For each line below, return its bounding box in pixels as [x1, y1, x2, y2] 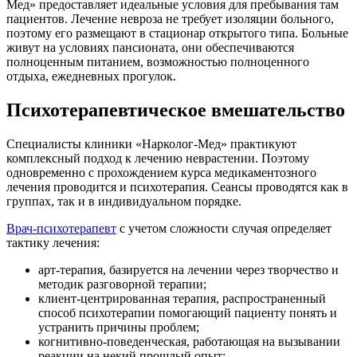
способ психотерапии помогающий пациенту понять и [38, 306, 337, 320]
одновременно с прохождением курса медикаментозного [6, 166, 316, 179]
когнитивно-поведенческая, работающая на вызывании [38, 335, 340, 348]
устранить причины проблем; [38, 320, 199, 334]
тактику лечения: [6, 236, 100, 249]
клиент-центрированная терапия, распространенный [38, 292, 326, 305]
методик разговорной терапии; [38, 277, 206, 291]
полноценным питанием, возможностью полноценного [6, 55, 309, 69]
